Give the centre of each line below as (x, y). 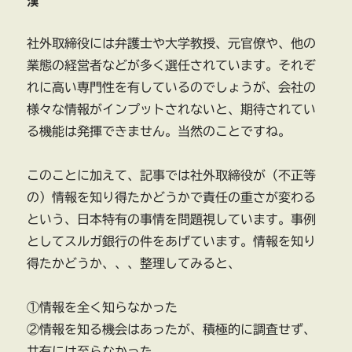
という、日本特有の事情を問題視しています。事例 (172, 220)
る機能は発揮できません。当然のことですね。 (159, 132)
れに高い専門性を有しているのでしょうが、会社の (172, 88)
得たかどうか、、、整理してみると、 (134, 264)
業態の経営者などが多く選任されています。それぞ (172, 66)
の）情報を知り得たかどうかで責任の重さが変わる (172, 198)
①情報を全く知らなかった (103, 308)
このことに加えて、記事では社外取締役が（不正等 (172, 176)
